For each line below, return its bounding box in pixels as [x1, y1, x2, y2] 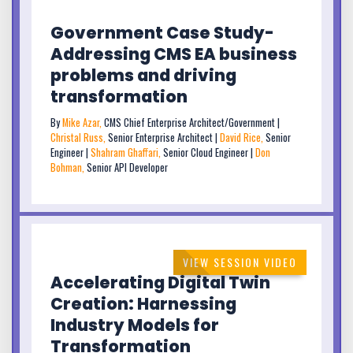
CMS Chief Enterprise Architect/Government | [104, 115, 280, 131]
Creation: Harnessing [50, 292, 236, 315]
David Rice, [220, 130, 266, 146]
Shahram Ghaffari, [91, 145, 163, 161]
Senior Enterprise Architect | [108, 130, 220, 146]
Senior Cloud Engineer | [163, 145, 255, 161]
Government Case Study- [50, 21, 274, 45]
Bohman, [50, 160, 87, 176]
